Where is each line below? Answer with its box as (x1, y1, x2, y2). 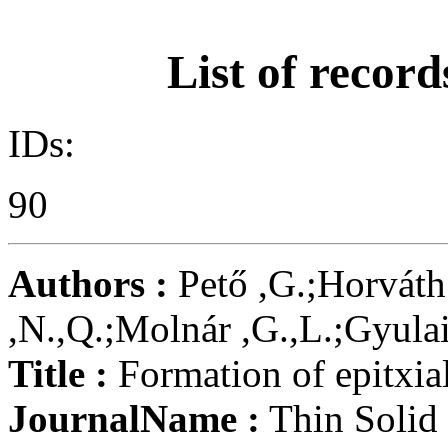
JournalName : (8, 396, 260, 440)
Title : (8, 351, 108, 395)
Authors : (8, 261, 168, 305)
